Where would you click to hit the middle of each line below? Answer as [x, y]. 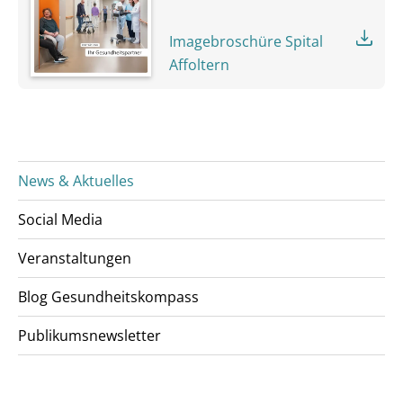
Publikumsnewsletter [90, 335]
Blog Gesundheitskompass [108, 296]
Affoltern [199, 64]
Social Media [60, 219]
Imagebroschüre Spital [246, 41]
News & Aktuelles [76, 180]
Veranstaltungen [75, 258]
